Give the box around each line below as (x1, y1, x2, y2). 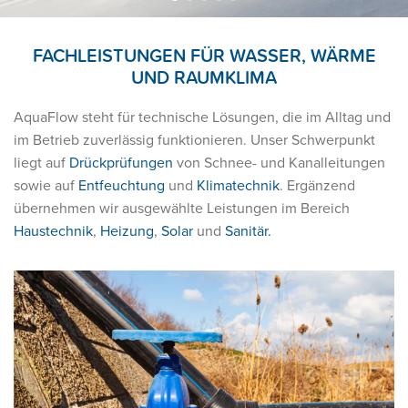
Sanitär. (225, 222, 271, 241)
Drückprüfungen (69, 154, 173, 173)
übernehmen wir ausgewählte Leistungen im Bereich (14, 199, 350, 219)
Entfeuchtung (78, 177, 165, 196)
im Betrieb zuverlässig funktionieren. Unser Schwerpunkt (14, 131, 375, 150)
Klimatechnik (197, 177, 280, 196)
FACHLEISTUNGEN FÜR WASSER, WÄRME (32, 42, 376, 70)
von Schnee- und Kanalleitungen (173, 154, 385, 173)
